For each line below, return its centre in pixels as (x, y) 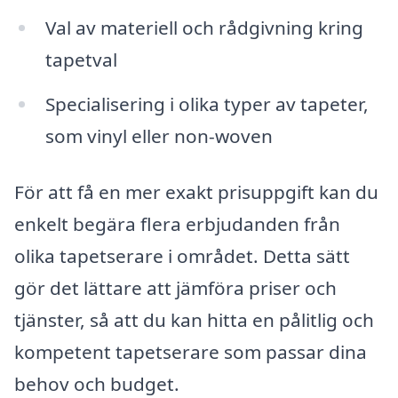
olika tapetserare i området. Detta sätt (182, 256)
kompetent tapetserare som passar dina (191, 352)
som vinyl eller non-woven (159, 135)
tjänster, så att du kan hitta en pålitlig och (194, 320)
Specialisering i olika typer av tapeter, (207, 103)
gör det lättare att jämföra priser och (175, 288)
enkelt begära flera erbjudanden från (177, 224)
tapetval (81, 59)
